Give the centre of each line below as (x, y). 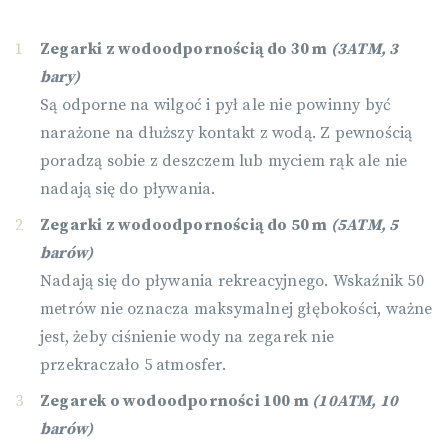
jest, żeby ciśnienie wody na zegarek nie (187, 337)
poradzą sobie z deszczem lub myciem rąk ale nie (224, 161)
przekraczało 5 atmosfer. (133, 365)
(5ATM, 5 (364, 225)
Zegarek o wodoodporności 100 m (176, 401)
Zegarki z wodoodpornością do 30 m (185, 49)
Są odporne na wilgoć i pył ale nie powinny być (216, 105)
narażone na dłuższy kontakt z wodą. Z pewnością (226, 133)
